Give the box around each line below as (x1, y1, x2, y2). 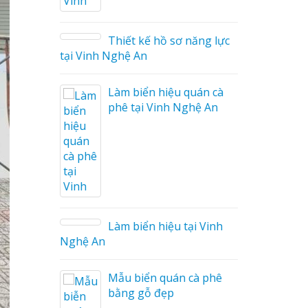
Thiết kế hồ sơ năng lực (106, 33, 228, 48)
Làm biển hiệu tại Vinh (106, 219, 221, 234)
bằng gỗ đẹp (106, 285, 172, 300)
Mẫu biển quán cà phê (106, 270, 220, 285)
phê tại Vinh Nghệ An (106, 100, 216, 115)
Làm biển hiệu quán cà (106, 85, 221, 100)
